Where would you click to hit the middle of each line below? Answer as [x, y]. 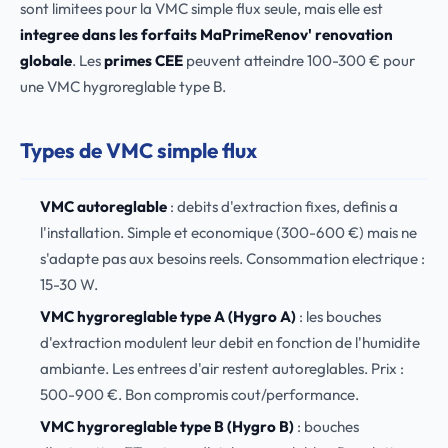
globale [46, 60]
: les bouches [338, 316]
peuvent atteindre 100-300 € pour [299, 60]
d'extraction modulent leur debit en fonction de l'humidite [229, 342]
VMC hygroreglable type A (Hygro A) [167, 316]
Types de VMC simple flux [138, 150]
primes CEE [143, 60]
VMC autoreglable [103, 206]
